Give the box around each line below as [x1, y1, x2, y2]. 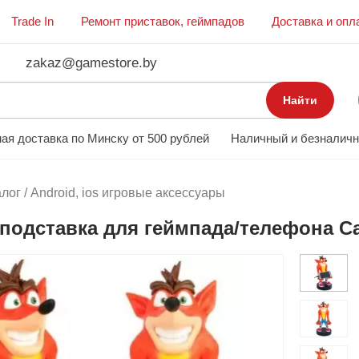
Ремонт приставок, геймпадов [81, 14, 244, 28]
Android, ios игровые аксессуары [30, 186, 225, 200]
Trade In [11, 14, 54, 28]
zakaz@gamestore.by [25, 55, 157, 71]
